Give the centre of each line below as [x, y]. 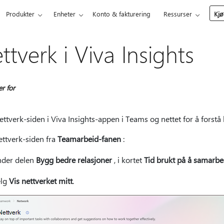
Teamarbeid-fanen [89, 139]
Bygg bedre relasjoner [74, 160]
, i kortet [128, 160]
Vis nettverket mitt [41, 181]
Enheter [65, 14]
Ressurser [178, 14]
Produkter [20, 14]
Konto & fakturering [122, 14]
